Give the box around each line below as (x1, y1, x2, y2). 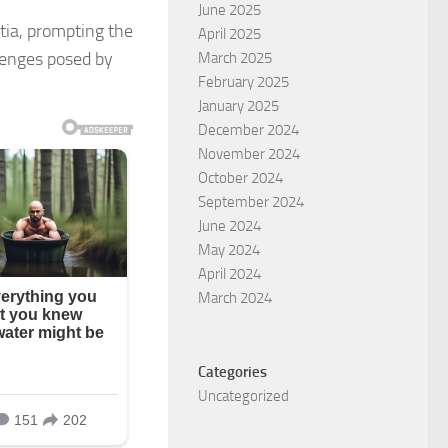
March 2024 (198, 289, 272, 307)
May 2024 (198, 241, 260, 259)
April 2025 (198, 25, 261, 43)
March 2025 (198, 49, 272, 67)
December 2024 (198, 121, 299, 139)
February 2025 (198, 73, 289, 91)
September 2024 (198, 193, 304, 211)
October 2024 (198, 169, 283, 187)
